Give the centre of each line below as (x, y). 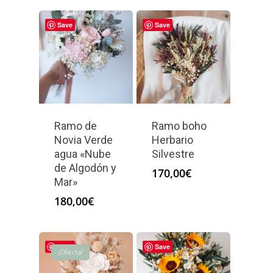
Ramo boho (179, 126)
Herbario (172, 140)
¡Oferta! (70, 252)
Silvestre (173, 154)
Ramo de (76, 126)
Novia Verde (83, 140)
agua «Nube (83, 154)
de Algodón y (85, 168)
